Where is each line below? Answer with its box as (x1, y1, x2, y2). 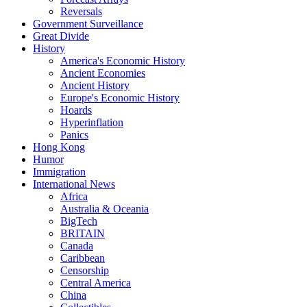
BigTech (60, 214, 97, 227)
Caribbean (60, 251, 105, 264)
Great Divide (33, 29, 89, 42)
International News (33, 177, 115, 190)
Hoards (60, 103, 92, 116)
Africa (60, 190, 88, 202)
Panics (60, 128, 88, 140)
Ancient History (60, 79, 130, 91)
